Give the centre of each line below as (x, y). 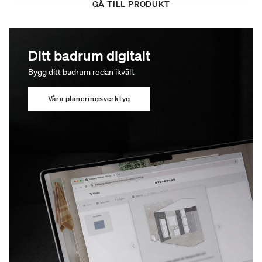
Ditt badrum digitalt (89, 55)
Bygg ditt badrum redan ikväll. (81, 72)
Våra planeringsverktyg (89, 99)
